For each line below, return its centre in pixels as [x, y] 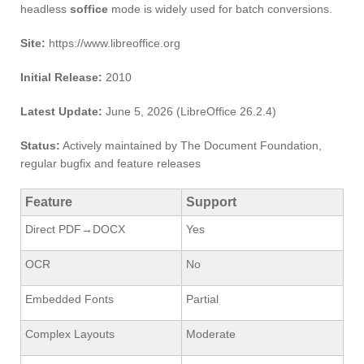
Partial [202, 299]
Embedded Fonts [69, 299]
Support [211, 202]
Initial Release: [61, 77]
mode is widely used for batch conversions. [220, 9]
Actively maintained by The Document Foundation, [191, 145]
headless [45, 9]
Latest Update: [61, 111]
